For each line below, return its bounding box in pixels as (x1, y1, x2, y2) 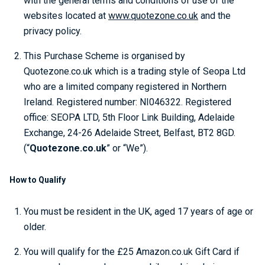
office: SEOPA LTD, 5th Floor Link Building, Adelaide (24, 112, 235, 123)
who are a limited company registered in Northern (24, 81, 227, 92)
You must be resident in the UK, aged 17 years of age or (24, 206, 253, 217)
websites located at (24, 10, 108, 21)
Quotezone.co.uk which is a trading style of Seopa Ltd (24, 66, 245, 77)
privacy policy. (24, 25, 82, 37)
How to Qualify (9, 175, 66, 185)
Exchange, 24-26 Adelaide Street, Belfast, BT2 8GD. (24, 127, 235, 138)
